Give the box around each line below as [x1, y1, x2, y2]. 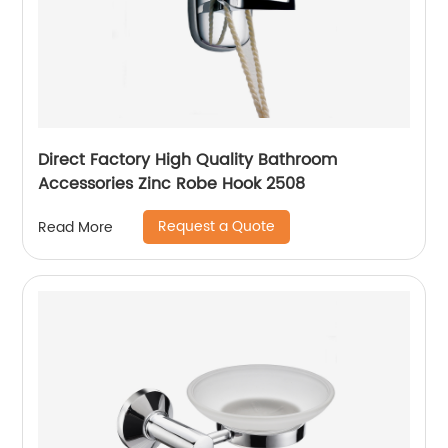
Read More [38, 215, 114, 239]
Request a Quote [158, 215, 276, 238]
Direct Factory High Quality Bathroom [38, 147, 338, 173]
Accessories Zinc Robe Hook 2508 [38, 171, 306, 197]
